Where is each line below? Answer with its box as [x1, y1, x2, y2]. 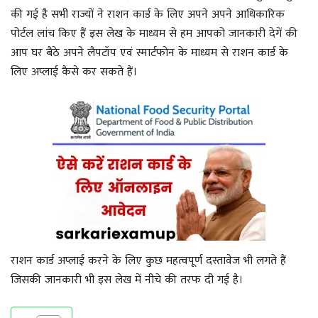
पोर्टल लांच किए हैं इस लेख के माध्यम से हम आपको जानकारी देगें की [11, 24, 297, 43]
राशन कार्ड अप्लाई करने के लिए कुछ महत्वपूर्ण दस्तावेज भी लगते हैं [11, 251, 286, 270]
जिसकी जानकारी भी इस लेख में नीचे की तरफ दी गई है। [11, 270, 243, 290]
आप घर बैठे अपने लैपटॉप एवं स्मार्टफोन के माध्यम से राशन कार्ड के [11, 43, 288, 62]
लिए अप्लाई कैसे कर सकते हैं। [11, 62, 137, 82]
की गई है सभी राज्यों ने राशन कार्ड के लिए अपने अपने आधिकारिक [11, 5, 285, 24]
